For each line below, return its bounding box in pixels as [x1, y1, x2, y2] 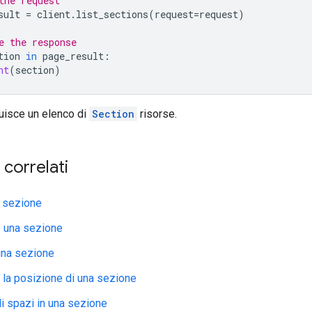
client [37, 7, 70, 21]
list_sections [76, 7, 148, 21]
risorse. [137, 107, 177, 120]
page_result [42, 49, 104, 63]
